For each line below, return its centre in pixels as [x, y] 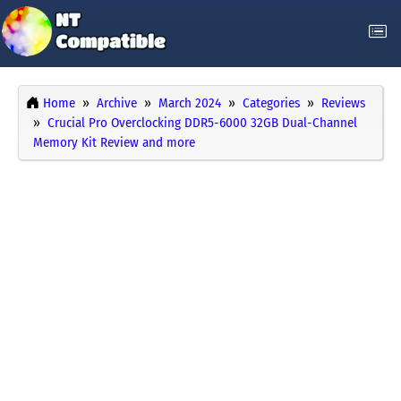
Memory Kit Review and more [114, 143]
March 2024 [190, 103]
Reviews [343, 103]
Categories [271, 103]
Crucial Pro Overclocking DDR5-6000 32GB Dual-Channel [202, 123]
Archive [117, 103]
